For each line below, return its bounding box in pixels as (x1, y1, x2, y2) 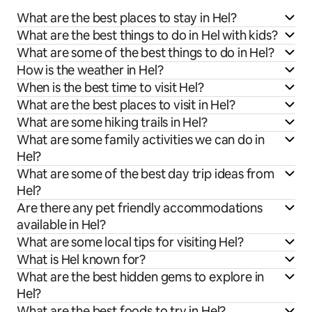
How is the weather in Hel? (17, 61, 164, 78)
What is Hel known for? (17, 251, 146, 267)
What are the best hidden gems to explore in (17, 268, 265, 285)
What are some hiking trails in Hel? (17, 114, 208, 130)
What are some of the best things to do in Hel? (17, 44, 274, 61)
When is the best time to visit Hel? (17, 79, 204, 95)
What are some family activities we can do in (17, 131, 265, 148)
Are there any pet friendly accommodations (17, 199, 263, 216)
